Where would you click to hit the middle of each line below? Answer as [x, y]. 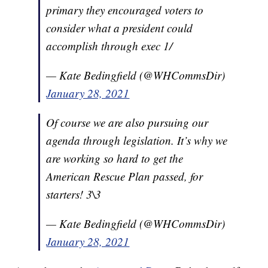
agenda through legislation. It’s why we [137, 141]
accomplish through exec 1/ [109, 46]
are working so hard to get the [115, 159]
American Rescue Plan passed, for [125, 176]
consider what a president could [120, 28]
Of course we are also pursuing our [127, 123]
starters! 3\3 [74, 194]
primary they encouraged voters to [125, 10]
